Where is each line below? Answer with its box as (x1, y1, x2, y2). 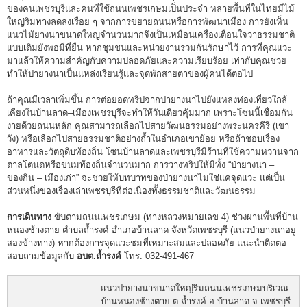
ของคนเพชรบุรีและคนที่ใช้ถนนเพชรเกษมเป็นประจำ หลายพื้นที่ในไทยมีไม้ (7, 3, 295, 14)
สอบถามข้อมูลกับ (7, 250, 77, 261)
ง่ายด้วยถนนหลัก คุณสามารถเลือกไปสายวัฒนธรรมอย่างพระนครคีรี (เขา (7, 120, 289, 131)
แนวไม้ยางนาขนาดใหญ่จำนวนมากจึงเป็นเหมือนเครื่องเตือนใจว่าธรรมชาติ (7, 29, 295, 40)
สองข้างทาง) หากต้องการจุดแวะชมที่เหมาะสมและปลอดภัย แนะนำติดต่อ (7, 237, 286, 248)
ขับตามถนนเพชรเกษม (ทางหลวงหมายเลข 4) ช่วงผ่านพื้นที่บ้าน (51, 211, 298, 222)
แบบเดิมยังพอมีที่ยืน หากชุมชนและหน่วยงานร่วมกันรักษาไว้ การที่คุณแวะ (7, 42, 292, 53)
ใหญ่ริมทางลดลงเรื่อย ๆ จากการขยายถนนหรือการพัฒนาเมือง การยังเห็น (7, 16, 288, 27)
